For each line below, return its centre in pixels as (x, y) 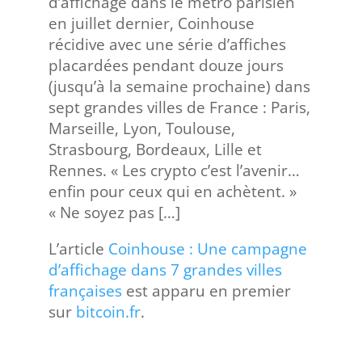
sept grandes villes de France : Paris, (179, 107)
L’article (78, 249)
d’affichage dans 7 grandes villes (165, 270)
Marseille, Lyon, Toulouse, (141, 128)
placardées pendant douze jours (166, 65)
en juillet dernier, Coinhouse (151, 23)
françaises (85, 291)
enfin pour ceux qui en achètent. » (172, 192)
